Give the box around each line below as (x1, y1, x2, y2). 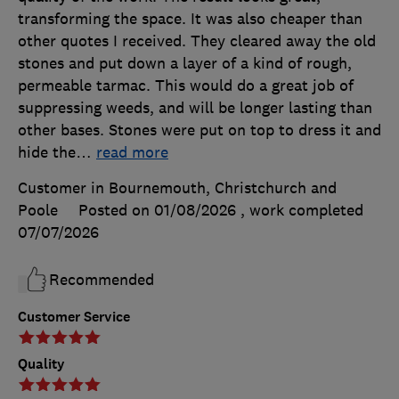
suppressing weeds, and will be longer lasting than (18, 98, 372, 118)
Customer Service (18, 307, 130, 327)
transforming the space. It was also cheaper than (18, 9, 362, 29)
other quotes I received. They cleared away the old (18, 31, 376, 52)
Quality (18, 354, 65, 374)
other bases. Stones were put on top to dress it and (18, 120, 381, 141)
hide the (18, 142, 76, 163)
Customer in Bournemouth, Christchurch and (18, 178, 337, 199)
